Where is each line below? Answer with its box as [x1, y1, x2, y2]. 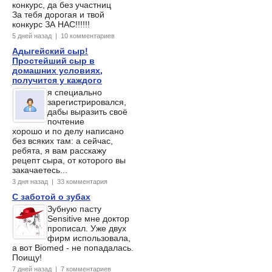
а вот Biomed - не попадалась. [12, 243, 134, 253]
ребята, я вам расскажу [12, 146, 106, 156]
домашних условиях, [12, 66, 103, 76]
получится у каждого [12, 75, 102, 86]
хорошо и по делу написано [12, 126, 124, 137]
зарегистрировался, [47, 97, 126, 107]
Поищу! [12, 253, 42, 263]
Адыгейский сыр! [12, 46, 88, 56]
